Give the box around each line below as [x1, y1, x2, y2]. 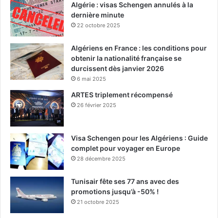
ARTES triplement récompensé [71, 90, 173, 99]
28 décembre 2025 [77, 155, 126, 162]
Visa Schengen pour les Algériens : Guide [71, 133, 208, 142]
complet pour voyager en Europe [71, 144, 180, 152]
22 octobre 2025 [77, 21, 120, 29]
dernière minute [71, 10, 124, 19]
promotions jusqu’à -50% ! [71, 187, 159, 196]
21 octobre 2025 [77, 198, 119, 205]
